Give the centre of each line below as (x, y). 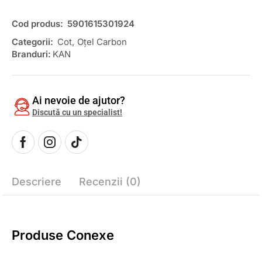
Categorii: (32, 42)
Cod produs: (39, 24)
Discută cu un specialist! (77, 113)
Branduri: (31, 54)
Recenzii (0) (110, 182)
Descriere (37, 182)
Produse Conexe (63, 235)
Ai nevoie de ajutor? (79, 101)
